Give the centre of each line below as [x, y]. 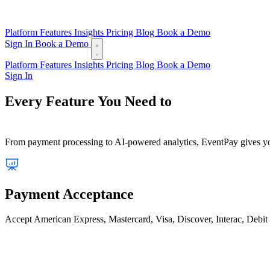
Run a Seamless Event [73, 117]
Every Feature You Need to [88, 101]
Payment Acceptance [69, 194]
